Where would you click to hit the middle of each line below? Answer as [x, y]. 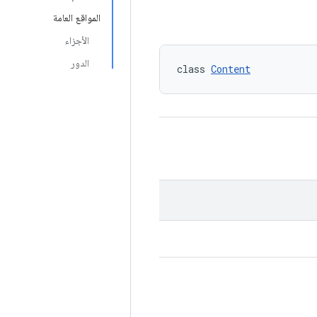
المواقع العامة [77, 18]
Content [231, 69]
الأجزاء [77, 40]
